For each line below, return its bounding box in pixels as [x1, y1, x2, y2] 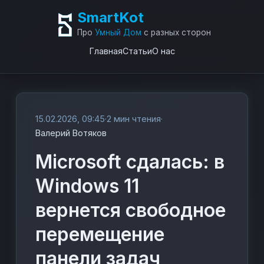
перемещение [35, 223, 165, 246]
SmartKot [77, 9, 144, 26]
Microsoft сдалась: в [35, 150, 225, 173]
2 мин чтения [107, 114, 161, 124]
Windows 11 [35, 174, 140, 197]
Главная [89, 46, 123, 56]
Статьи [122, 46, 152, 56]
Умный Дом [94, 28, 141, 37]
